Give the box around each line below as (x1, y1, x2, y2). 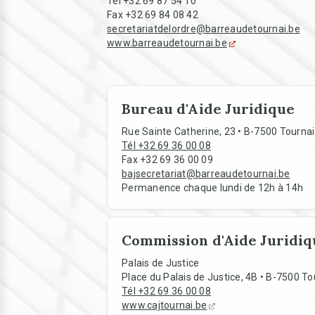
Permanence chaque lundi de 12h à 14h (122, 182, 303, 193)
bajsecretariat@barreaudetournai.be (122, 168, 290, 179)
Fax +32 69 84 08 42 (107, 9, 198, 20)
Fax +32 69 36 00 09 (122, 154, 213, 165)
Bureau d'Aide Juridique (122, 100, 295, 117)
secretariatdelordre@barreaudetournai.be (107, 23, 300, 34)
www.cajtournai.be (122, 300, 207, 311)
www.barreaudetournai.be (107, 37, 227, 49)
